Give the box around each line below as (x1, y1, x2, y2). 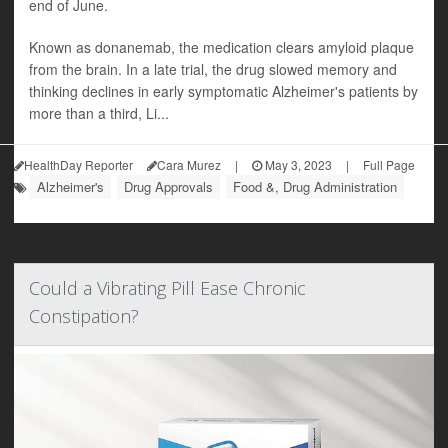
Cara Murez (157, 156, 221, 173)
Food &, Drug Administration (233, 177, 397, 196)
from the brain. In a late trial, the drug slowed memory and (29, 59, 397, 79)
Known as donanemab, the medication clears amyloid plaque (29, 37, 414, 57)
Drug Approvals (124, 177, 213, 196)
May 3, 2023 (262, 156, 332, 173)
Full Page (363, 156, 415, 173)
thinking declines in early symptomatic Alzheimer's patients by (29, 81, 418, 101)
